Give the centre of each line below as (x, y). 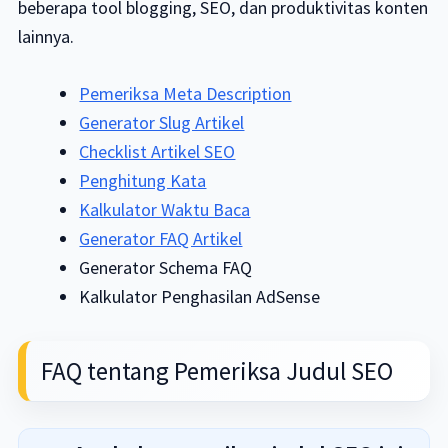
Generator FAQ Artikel (161, 238)
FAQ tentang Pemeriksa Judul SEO (216, 371)
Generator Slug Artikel (162, 122)
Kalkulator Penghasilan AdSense (200, 296)
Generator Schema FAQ (166, 267)
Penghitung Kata (143, 180)
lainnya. (45, 36)
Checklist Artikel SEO (157, 151)
